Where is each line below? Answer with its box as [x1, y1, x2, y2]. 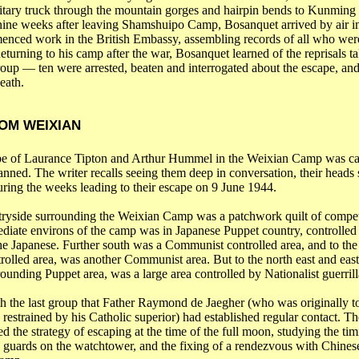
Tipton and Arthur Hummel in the [71, 151, 247, 165]
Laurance [23, 151, 71, 165]
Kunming [307, 3, 356, 17]
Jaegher [205, 296, 244, 309]
